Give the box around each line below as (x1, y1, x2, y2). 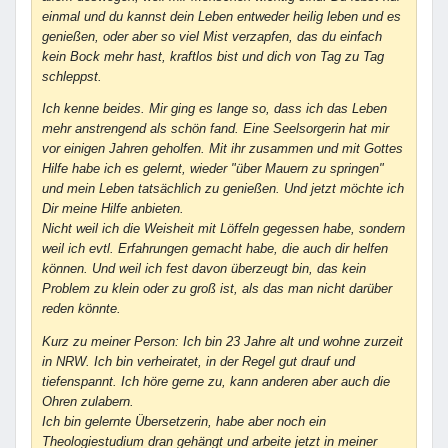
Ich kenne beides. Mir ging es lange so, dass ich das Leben (42, 102, 387, 117)
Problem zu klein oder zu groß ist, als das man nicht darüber (42, 282, 392, 297)
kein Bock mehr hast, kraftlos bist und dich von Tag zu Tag (42, 49, 384, 64)
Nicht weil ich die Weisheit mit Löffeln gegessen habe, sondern (42, 222, 405, 237)
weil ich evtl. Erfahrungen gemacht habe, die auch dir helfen (42, 242, 388, 257)
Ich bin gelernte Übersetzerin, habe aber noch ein (42, 414, 326, 429)
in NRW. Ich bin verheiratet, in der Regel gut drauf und (42, 354, 355, 369)
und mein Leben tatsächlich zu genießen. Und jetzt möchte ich (42, 182, 404, 197)
